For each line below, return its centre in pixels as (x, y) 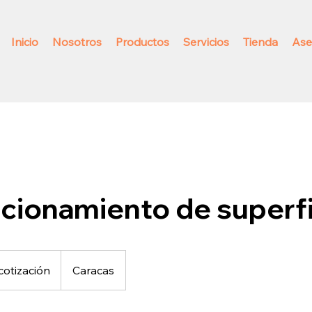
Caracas (93, 270)
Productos (142, 41)
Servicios (206, 41)
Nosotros (77, 41)
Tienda (260, 41)
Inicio (24, 41)
